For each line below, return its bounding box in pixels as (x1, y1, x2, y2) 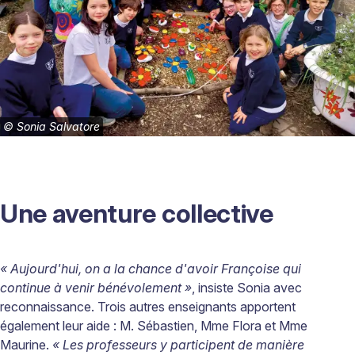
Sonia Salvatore (17, 120, 100, 134)
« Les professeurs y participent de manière (52, 337, 304, 353)
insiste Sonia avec (195, 280, 302, 296)
